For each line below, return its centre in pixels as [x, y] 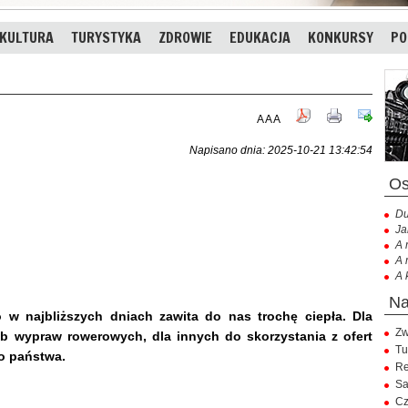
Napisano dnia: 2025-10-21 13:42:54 [281, 150]
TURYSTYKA [106, 37]
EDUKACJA [260, 37]
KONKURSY [341, 37]
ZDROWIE [185, 37]
